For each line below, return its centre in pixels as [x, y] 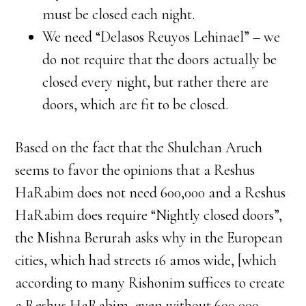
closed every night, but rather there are [156, 82]
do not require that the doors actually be [160, 59]
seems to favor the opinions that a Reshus [135, 170]
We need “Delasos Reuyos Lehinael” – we [162, 37]
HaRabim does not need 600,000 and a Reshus [151, 193]
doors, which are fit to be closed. [136, 105]
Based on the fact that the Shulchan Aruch [139, 148]
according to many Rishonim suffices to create [150, 283]
